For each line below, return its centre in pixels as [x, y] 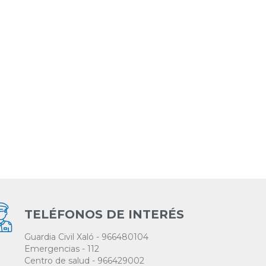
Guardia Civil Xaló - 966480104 [86, 237]
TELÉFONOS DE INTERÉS [104, 215]
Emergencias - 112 [61, 249]
